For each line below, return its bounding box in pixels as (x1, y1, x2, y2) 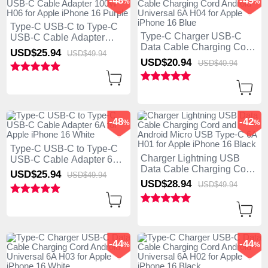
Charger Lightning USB (141, 153, 240, 164)
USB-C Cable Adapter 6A (10, 154, 119, 165)
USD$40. (197, 58, 229, 68)
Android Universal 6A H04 (141, 53, 252, 63)
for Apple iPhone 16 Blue (141, 63, 248, 74)
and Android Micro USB (141, 175, 242, 185)
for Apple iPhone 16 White (10, 165, 121, 176)
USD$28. (141, 178, 181, 190)
